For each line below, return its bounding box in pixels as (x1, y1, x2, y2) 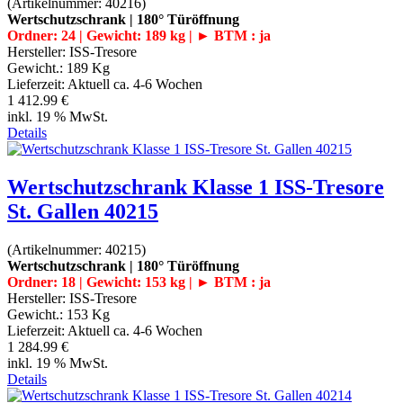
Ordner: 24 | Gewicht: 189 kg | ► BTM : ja (7, 27, 271, 43)
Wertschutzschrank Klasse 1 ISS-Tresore (7, 175, 384, 199)
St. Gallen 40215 (7, 199, 158, 223)
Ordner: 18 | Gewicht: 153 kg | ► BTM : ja (7, 273, 271, 290)
